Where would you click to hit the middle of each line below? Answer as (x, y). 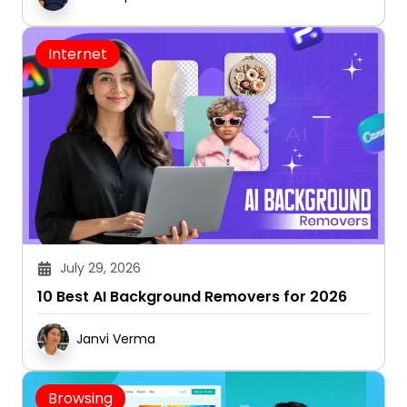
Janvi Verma (116, 339)
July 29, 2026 (100, 268)
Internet (78, 55)
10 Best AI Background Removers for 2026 (192, 297)
